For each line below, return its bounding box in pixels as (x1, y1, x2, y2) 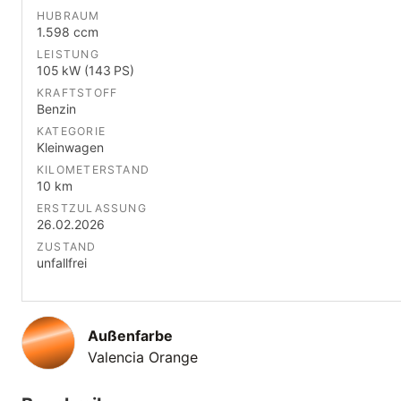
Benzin (37, 100, 76, 116)
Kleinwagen (37, 139, 104, 155)
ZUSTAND (37, 239, 97, 253)
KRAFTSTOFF (37, 85, 118, 99)
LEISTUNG (37, 47, 99, 61)
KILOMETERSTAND (37, 162, 150, 176)
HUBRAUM (37, 8, 100, 22)
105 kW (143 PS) (37, 62, 134, 78)
